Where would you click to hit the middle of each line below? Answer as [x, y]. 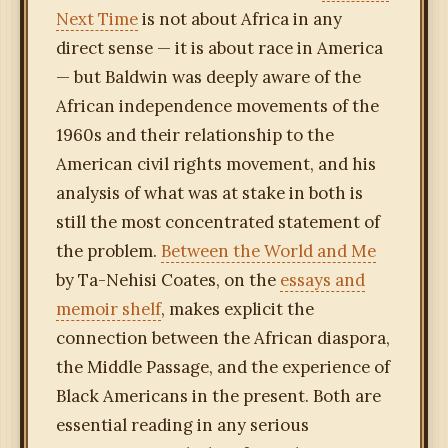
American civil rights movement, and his [216, 164]
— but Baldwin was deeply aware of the [208, 77]
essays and [322, 280]
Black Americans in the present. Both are [218, 396]
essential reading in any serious [182, 425]
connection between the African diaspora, [223, 338]
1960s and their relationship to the [195, 135]
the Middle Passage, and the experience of [223, 367]
